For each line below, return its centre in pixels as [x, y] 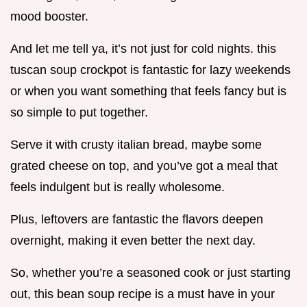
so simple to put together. [79, 113]
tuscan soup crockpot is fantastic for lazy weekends [150, 70]
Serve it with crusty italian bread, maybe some [136, 145]
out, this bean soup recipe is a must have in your [143, 294]
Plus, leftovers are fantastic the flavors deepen [137, 220]
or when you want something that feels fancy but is [148, 91]
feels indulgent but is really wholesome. [118, 187]
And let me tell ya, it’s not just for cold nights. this [143, 49]
